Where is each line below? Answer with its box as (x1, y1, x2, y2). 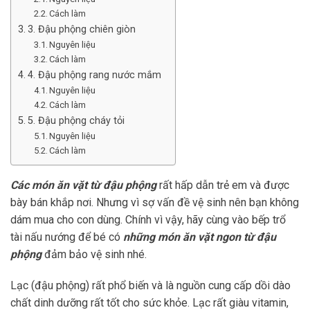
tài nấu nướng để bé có (10, 230, 123, 244)
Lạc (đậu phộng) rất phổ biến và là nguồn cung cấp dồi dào (10, 279, 291, 293)
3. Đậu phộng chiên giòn (27, 23, 136, 35)
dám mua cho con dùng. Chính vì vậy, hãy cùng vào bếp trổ (10, 212, 286, 226)
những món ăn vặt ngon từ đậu (123, 230, 276, 244)
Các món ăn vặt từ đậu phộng (10, 178, 156, 192)
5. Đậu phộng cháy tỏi (27, 114, 125, 127)
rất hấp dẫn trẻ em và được (156, 178, 289, 192)
